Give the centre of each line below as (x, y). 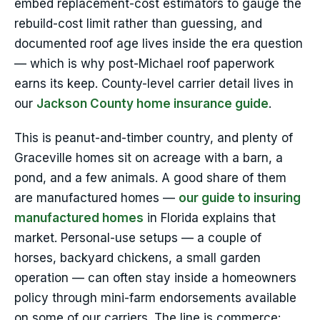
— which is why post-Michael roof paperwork (144, 64)
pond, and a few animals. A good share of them (150, 178)
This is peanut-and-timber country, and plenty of (154, 138)
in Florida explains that (210, 218)
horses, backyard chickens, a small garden (137, 258)
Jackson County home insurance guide (152, 104)
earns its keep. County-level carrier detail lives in (154, 84)
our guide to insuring (240, 198)
